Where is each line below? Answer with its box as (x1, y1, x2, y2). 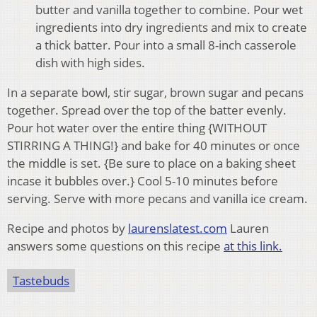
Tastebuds (13, 272, 69, 289)
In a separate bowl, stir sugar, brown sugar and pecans (7, 83, 304, 100)
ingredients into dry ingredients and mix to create (35, 18, 307, 35)
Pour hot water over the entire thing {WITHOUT (7, 119, 267, 136)
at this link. (224, 237, 282, 254)
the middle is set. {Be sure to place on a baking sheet (7, 154, 296, 171)
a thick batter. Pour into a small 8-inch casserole (35, 36, 296, 53)
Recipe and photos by (7, 219, 128, 236)
